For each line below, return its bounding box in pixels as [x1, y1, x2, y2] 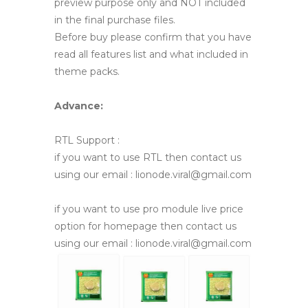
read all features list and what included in [54, 48, 248, 61]
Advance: [54, 100, 103, 113]
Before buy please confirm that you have [54, 31, 252, 44]
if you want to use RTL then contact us [54, 151, 241, 164]
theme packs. [54, 65, 120, 78]
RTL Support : [54, 134, 120, 147]
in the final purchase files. [54, 14, 175, 27]
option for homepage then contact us [54, 220, 236, 233]
